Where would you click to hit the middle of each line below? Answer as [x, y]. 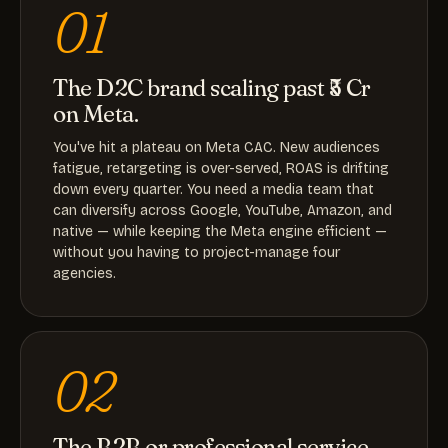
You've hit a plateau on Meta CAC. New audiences [216, 147]
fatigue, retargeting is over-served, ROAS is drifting [221, 168]
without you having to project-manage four [196, 252]
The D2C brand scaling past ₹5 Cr [212, 87]
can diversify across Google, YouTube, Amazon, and [222, 210]
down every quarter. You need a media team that [213, 189]
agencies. [84, 273]
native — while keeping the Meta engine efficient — [220, 231]
